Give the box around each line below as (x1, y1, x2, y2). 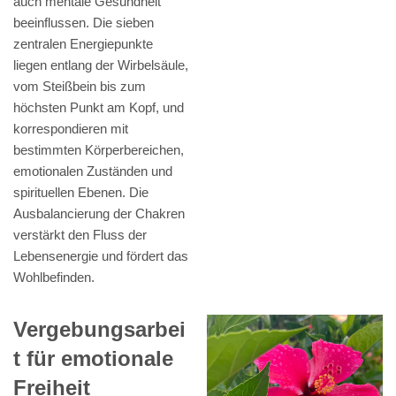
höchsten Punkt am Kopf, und (13, 100, 184, 116)
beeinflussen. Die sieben (13, 15, 154, 31)
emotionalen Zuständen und (13, 164, 172, 179)
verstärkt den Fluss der (13, 227, 147, 243)
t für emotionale (13, 346, 173, 371)
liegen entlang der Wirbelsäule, (13, 57, 188, 73)
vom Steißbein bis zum (13, 79, 146, 95)
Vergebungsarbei (13, 317, 186, 342)
